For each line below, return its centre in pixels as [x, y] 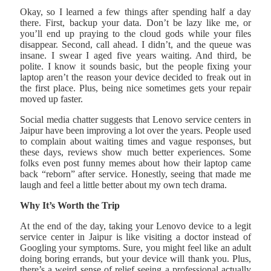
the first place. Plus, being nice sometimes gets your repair [135, 88]
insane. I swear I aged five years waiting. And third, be [135, 56]
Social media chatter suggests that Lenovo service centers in [135, 120]
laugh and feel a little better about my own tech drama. [123, 185]
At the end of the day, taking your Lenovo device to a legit [135, 226]
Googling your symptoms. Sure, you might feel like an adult [135, 248]
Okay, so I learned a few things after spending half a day [135, 12]
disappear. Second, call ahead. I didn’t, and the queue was [135, 45]
